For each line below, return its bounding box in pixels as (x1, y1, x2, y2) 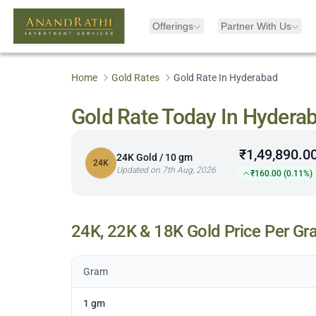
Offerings (152, 20, 193, 32)
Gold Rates (111, 72, 159, 83)
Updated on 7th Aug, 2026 (116, 165, 216, 176)
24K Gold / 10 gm (116, 152, 193, 164)
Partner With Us (221, 20, 291, 32)
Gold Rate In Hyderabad (173, 72, 278, 83)
